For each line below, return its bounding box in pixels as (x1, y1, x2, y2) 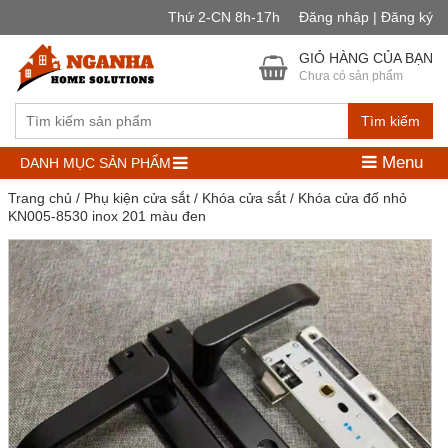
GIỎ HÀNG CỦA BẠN (299, 50, 433, 66)
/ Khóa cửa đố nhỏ (285, 190, 407, 206)
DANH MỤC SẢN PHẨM (20, 155, 171, 171)
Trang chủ (7, 190, 72, 206)
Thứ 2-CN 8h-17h (168, 9, 284, 25)
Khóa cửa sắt (201, 190, 286, 206)
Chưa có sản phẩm (299, 69, 403, 83)
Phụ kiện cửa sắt (83, 190, 190, 206)
